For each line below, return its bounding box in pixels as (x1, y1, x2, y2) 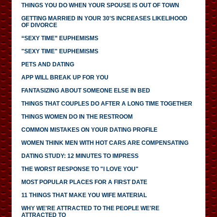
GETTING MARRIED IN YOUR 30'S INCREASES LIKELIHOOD (21, 15, 187, 22)
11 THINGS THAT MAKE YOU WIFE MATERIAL (21, 191, 147, 199)
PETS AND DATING (21, 61, 74, 68)
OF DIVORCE (21, 21, 57, 29)
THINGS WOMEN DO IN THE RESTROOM (21, 113, 133, 120)
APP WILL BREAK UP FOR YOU (21, 74, 108, 81)
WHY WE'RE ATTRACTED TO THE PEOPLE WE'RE (21, 204, 159, 212)
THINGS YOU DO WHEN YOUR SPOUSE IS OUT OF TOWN (21, 1, 179, 9)
